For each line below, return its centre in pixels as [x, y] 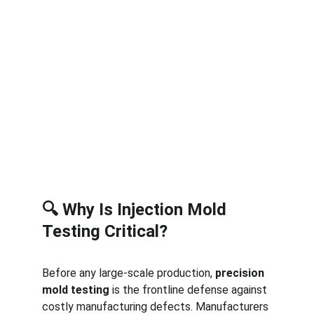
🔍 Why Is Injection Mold [136, 210]
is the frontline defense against [190, 290]
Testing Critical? [105, 231]
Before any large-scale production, [129, 273]
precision [241, 273]
